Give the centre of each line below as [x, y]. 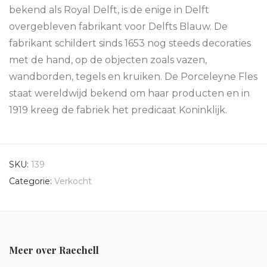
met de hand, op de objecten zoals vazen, [108, 60]
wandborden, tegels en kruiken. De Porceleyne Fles [133, 77]
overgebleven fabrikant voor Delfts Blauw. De [118, 27]
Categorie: [32, 181]
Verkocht [73, 181]
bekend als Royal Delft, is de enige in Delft [109, 10]
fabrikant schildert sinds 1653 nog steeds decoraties [130, 43]
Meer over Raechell [54, 250]
